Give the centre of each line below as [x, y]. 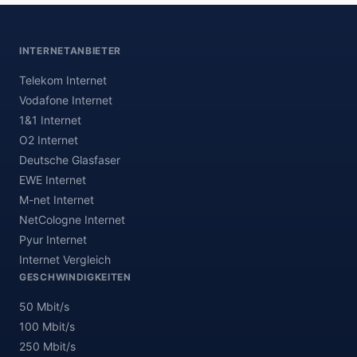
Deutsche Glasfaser [70, 160]
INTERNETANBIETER [71, 51]
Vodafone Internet [66, 100]
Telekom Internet [63, 80]
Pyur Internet [53, 239]
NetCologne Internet [72, 220]
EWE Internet [53, 180]
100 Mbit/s [47, 326]
